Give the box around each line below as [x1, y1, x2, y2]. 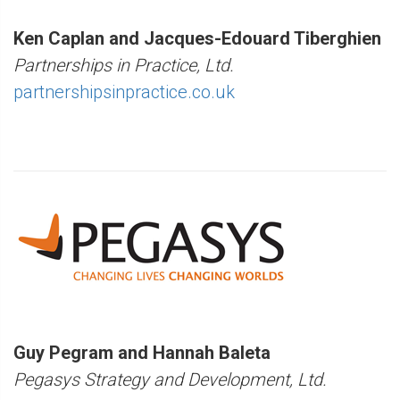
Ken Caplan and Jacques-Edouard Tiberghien [13, 27, 381, 49]
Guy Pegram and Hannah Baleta [13, 341, 271, 363]
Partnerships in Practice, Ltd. [13, 54, 234, 76]
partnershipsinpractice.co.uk [13, 80, 235, 103]
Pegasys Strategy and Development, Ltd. [13, 368, 327, 390]
